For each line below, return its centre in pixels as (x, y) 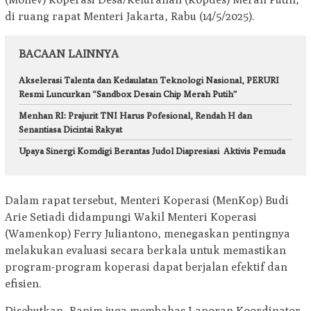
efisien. (23, 284)
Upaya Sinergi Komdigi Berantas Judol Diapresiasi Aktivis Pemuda (152, 150)
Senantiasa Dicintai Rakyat (70, 129)
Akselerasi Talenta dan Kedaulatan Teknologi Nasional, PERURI (149, 79)
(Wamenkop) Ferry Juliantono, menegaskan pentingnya (148, 234)
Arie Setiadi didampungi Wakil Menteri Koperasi (131, 217)
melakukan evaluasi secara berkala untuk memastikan (145, 251)
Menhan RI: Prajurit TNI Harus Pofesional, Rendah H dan (135, 115)
